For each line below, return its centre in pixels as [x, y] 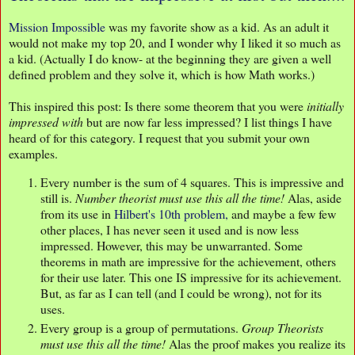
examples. [33, 154]
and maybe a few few [282, 214]
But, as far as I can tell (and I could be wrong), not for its [181, 293]
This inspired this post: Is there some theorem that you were [158, 106]
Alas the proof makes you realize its [256, 343]
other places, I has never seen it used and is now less [170, 229]
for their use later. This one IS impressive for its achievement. [191, 277]
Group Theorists [282, 327]
